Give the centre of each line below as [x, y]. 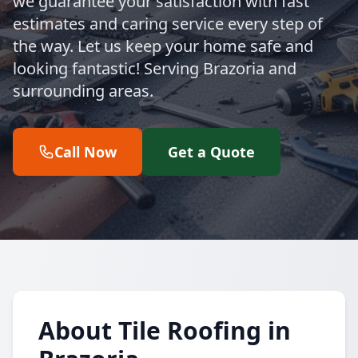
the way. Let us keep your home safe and [163, 46]
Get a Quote [211, 152]
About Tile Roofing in [165, 330]
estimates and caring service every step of [168, 24]
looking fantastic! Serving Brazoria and [155, 68]
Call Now [86, 152]
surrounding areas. [83, 91]
